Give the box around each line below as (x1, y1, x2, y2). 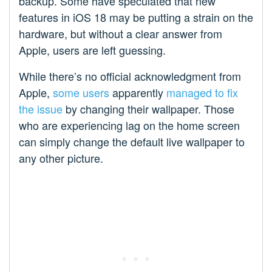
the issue (19, 101, 63, 117)
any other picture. (19, 150, 103, 166)
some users (53, 84, 109, 101)
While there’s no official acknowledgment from (19, 68, 241, 84)
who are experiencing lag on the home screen (19, 117, 240, 134)
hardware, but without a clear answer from (19, 25, 222, 42)
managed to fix (166, 84, 238, 101)
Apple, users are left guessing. (19, 42, 166, 58)
